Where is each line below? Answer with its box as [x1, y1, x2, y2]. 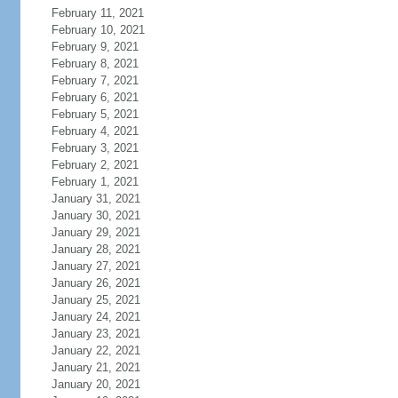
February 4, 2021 [51, 124, 139, 138]
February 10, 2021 [51, 23, 145, 36]
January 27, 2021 [51, 259, 140, 273]
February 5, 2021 [51, 107, 139, 121]
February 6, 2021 [51, 91, 139, 104]
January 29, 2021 [51, 226, 140, 239]
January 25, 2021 [51, 293, 140, 306]
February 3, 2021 [51, 141, 139, 155]
